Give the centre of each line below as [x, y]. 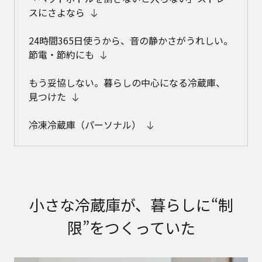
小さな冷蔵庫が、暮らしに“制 [131, 205]
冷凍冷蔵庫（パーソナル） [85, 125]
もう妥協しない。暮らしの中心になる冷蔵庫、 [127, 83]
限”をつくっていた [131, 227]
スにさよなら [57, 13]
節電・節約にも [61, 55]
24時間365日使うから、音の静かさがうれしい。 [131, 41]
